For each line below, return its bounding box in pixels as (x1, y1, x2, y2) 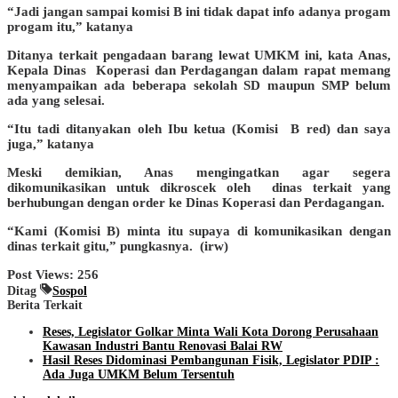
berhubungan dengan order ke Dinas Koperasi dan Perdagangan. (7, 195, 385, 210)
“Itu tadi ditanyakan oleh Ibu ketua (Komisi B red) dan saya (7, 121, 391, 136)
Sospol (52, 283, 87, 298)
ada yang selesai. (7, 92, 105, 107)
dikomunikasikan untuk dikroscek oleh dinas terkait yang (7, 179, 391, 195)
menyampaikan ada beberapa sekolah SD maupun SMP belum (7, 77, 391, 92)
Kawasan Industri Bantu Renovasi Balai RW (43, 338, 283, 353)
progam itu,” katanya (7, 19, 133, 34)
